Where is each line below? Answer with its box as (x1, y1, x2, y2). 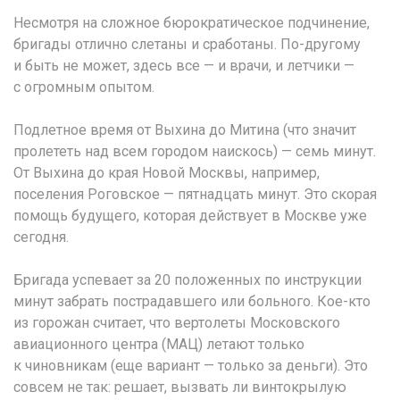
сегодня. (13, 228, 69, 246)
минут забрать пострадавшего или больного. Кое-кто (13, 292, 371, 310)
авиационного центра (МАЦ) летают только (13, 335, 304, 353)
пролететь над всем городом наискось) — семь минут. (13, 142, 376, 160)
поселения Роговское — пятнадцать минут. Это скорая (13, 185, 377, 203)
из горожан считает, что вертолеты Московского (13, 313, 340, 331)
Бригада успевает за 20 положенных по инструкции (13, 271, 362, 288)
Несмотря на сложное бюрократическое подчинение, (13, 13, 370, 31)
